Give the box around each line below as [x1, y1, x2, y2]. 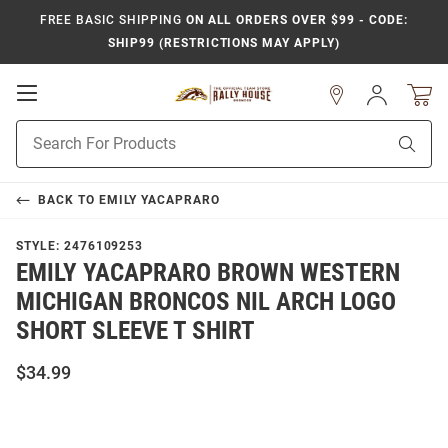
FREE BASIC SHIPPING [40, 13, 182, 27]
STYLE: [16, 239, 64, 253]
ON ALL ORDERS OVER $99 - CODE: [181, 13, 408, 27]
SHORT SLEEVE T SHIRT [16, 316, 255, 345]
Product [16, 122, 66, 138]
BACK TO [37, 193, 99, 207]
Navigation [36, 122, 126, 142]
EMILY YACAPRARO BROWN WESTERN [16, 258, 400, 287]
